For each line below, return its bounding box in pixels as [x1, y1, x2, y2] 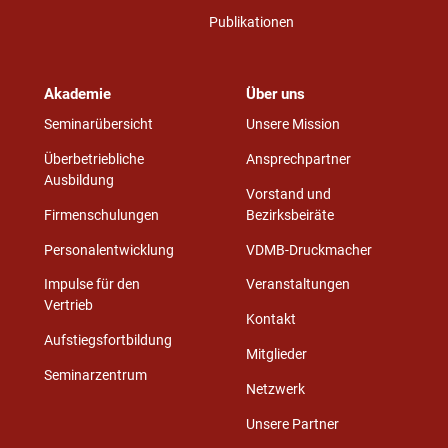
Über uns [246, 84, 306, 103]
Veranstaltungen [246, 276, 351, 294]
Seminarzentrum [43, 367, 147, 385]
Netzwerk [246, 381, 306, 399]
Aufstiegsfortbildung [43, 332, 172, 350]
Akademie [43, 84, 111, 103]
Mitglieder [246, 346, 308, 364]
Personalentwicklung [43, 241, 174, 259]
